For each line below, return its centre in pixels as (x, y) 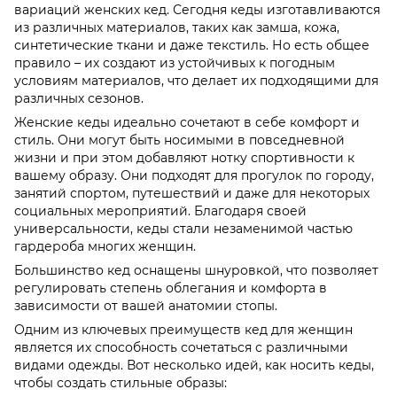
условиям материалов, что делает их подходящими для (196, 81)
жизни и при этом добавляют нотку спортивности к (184, 158)
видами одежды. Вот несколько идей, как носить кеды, (194, 366)
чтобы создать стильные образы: (121, 383)
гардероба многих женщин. (105, 247)
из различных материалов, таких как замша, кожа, (177, 28)
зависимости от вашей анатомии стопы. (146, 306)
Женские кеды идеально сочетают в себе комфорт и (187, 123)
